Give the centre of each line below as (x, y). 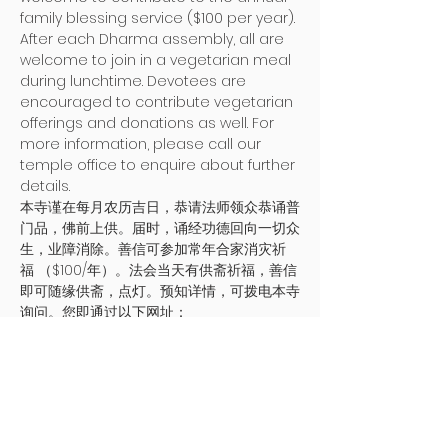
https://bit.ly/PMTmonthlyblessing (133, 333)
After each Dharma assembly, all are (154, 39)
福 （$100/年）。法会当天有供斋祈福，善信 (158, 270)
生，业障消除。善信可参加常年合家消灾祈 (153, 249)
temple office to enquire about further (159, 165)
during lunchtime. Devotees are (135, 81)
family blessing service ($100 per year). (159, 18)
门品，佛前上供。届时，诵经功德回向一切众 (160, 228)
